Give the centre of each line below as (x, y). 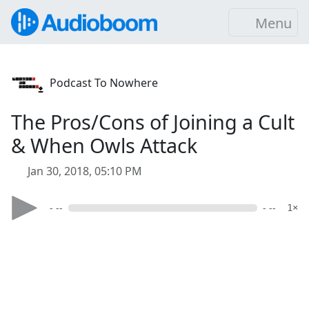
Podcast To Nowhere (104, 83)
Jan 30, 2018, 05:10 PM (85, 171)
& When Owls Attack (104, 145)
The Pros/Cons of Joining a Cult (153, 122)
